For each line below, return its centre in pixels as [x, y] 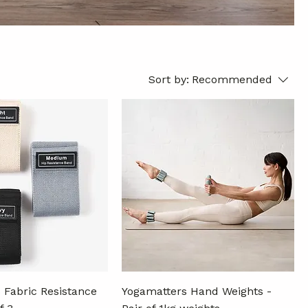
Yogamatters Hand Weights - [197, 291]
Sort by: [169, 79]
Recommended [232, 79]
